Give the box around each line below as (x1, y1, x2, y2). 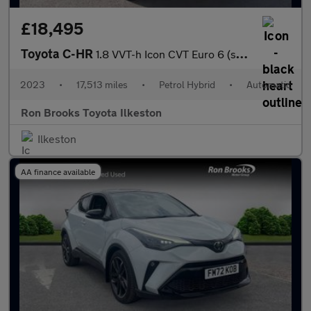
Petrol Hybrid (159, 78, 215, 90)
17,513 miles (76, 78, 128, 90)
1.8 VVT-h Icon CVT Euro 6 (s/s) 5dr (96, 47, 236, 60)
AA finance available (21, 167, 95, 176)
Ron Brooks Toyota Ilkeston (21, 106, 162, 119)
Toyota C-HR (21, 46, 96, 61)
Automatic (246, 78, 291, 90)
